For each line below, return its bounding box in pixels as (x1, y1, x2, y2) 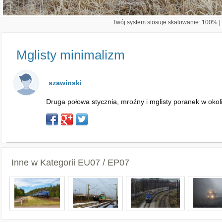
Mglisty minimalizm (16, 48, 125, 62)
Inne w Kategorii (11, 158, 78, 167)
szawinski (49, 79, 82, 87)
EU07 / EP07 (78, 158, 129, 167)
